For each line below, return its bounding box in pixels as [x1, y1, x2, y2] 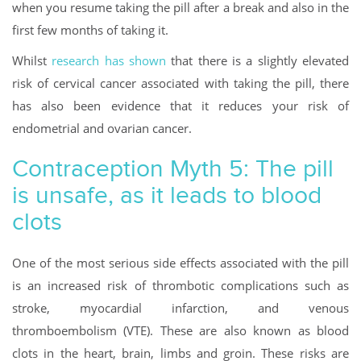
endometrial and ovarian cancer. [12, 120, 192, 137]
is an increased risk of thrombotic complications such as [12, 277, 349, 294]
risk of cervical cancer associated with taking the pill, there [12, 75, 349, 92]
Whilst [12, 52, 52, 69]
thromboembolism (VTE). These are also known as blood [12, 322, 349, 339]
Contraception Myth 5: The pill [12, 155, 334, 183]
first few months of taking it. [12, 22, 168, 39]
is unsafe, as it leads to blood [12, 181, 322, 210]
